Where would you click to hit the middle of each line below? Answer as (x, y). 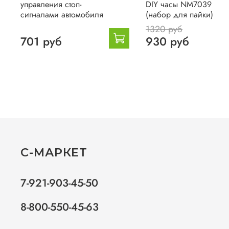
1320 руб (164, 29)
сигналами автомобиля (62, 14)
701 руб (41, 41)
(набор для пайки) (179, 14)
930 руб (167, 41)
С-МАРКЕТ (53, 152)
